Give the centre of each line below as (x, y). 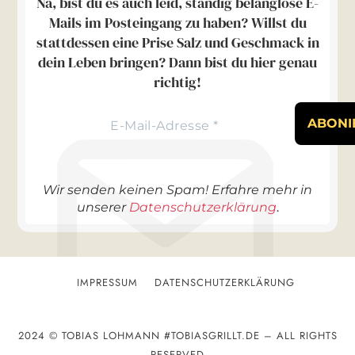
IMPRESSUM (107, 282)
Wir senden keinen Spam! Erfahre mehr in (177, 190)
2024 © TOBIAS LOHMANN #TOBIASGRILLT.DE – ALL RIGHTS (177, 335)
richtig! (177, 82)
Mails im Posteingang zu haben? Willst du (177, 23)
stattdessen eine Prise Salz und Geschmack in (177, 43)
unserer (103, 208)
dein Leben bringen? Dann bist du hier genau (177, 63)
